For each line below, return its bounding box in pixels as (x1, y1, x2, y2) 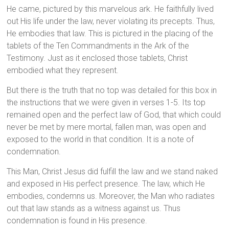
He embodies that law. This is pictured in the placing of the (7, 29, 214, 39)
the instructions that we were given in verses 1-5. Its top (7, 98, 206, 108)
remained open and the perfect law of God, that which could (7, 110, 221, 120)
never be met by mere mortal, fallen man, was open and (7, 122, 207, 132)
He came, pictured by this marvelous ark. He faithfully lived (7, 4, 214, 14)
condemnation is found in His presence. (7, 216, 148, 226)
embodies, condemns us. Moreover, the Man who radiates (7, 191, 215, 201)
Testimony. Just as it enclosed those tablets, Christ (7, 53, 188, 63)
